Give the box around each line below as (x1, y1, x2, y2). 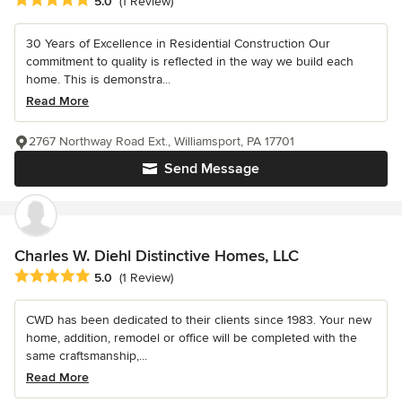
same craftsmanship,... (26, 347, 147, 363)
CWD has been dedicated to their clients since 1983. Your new (26, 311, 371, 328)
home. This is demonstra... (26, 71, 170, 87)
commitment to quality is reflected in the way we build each (26, 53, 354, 69)
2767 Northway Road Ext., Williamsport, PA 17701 (29, 133, 294, 149)
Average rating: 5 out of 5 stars (13, 267, 205, 285)
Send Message (164, 159, 259, 178)
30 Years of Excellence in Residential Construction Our (26, 35, 330, 51)
